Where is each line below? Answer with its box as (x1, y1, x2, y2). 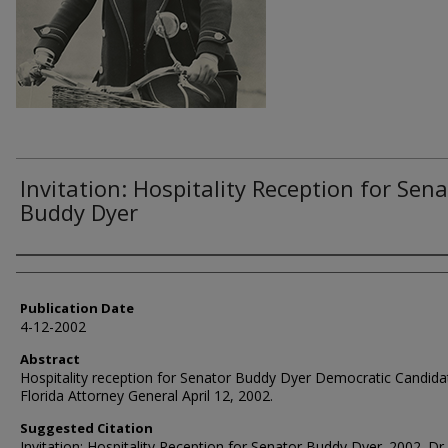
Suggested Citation (20, 419, 153, 437)
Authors (16, 259, 94, 286)
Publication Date (20, 299, 134, 317)
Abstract (20, 350, 80, 368)
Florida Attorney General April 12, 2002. (20, 386, 273, 405)
